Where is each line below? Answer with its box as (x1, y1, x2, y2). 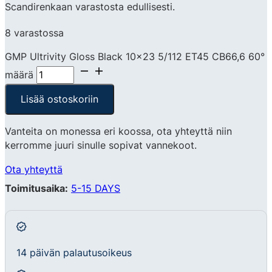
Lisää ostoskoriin (21, 93, 99, 106)
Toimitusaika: (5, 182, 68, 194)
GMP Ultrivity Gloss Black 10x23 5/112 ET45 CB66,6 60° (5, 50, 265, 63)
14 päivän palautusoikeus (16, 246, 132, 259)
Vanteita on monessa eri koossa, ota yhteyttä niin (5, 125, 232, 138)
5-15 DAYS (71, 182, 120, 194)
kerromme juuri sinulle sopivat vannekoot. (5, 139, 197, 152)
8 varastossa (5, 26, 64, 39)
